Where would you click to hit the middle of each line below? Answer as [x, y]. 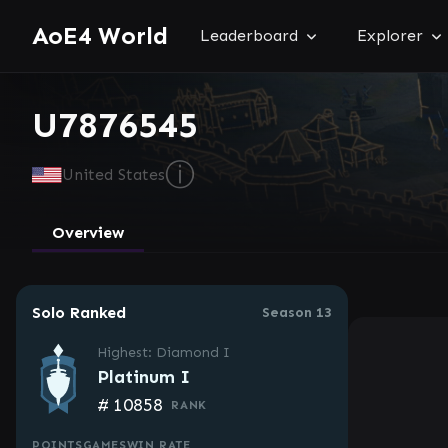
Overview [88, 232]
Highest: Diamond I [164, 352]
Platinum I [144, 377]
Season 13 [297, 312]
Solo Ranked [79, 312]
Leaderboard [249, 35]
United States [114, 174]
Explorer [390, 35]
